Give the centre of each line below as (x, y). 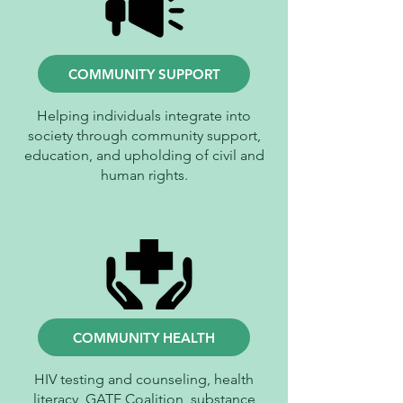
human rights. (144, 175)
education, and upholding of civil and (144, 155)
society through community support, (144, 135)
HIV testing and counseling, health (144, 379)
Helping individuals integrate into (144, 116)
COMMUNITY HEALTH (144, 337)
